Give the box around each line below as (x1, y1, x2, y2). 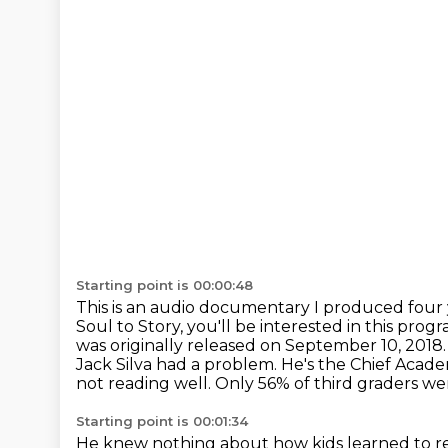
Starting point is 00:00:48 (76, 277, 253, 293)
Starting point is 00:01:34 (76, 413, 248, 429)
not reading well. (76, 374, 215, 393)
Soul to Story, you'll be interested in (76, 317, 365, 336)
